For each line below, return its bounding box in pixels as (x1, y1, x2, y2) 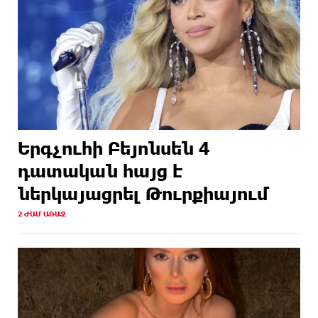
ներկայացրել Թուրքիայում (18, 183, 269, 204)
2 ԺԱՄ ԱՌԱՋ (18, 209, 65, 219)
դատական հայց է (18, 160, 182, 182)
